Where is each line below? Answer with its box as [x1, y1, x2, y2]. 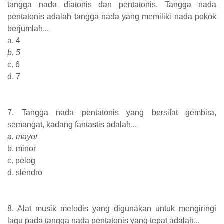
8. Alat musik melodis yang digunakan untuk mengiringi [7, 204, 216, 213]
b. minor [7, 144, 36, 153]
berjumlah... [7, 24, 49, 33]
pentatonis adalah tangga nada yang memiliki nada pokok [7, 12, 216, 21]
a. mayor [7, 132, 38, 141]
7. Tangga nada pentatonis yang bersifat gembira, [7, 108, 216, 117]
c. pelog [7, 156, 35, 165]
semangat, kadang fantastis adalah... [7, 120, 137, 129]
